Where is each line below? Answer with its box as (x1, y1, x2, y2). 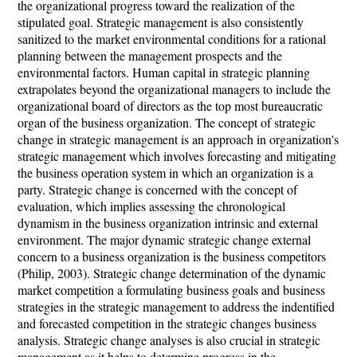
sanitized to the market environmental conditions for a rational (18, 30, 326, 47)
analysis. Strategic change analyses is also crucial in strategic (18, 331, 320, 348)
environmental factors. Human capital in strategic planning (18, 64, 310, 80)
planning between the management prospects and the (18, 47, 282, 64)
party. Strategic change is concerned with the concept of (18, 181, 297, 198)
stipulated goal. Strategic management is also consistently (18, 14, 304, 30)
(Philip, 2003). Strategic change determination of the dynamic (18, 265, 326, 281)
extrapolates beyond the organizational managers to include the (18, 80, 331, 97)
